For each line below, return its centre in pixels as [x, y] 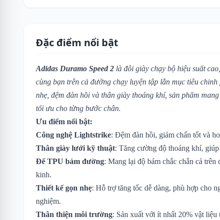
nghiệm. [48, 201]
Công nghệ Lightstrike [73, 135]
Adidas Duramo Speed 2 [75, 68]
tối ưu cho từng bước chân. [78, 108]
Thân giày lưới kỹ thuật [75, 148]
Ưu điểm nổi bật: [64, 121]
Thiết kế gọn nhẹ [64, 188]
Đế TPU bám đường [70, 161]
